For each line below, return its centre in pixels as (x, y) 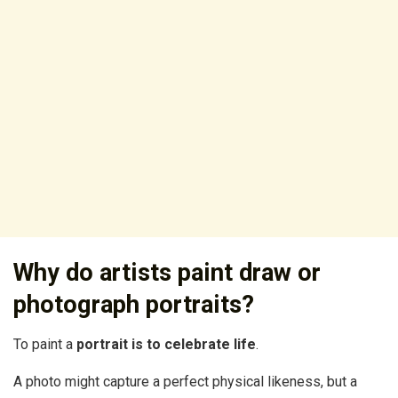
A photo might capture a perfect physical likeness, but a (185, 381)
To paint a (45, 344)
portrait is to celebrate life (166, 344)
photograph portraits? (134, 305)
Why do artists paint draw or (167, 273)
